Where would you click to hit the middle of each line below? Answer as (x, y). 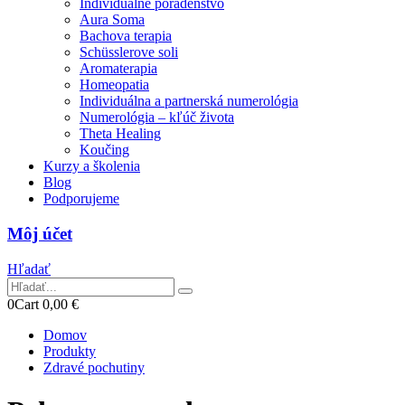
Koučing (104, 150)
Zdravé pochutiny (94, 367)
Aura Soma (112, 20)
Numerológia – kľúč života (157, 118)
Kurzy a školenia (92, 166)
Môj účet (40, 234)
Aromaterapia (118, 69)
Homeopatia (114, 85)
